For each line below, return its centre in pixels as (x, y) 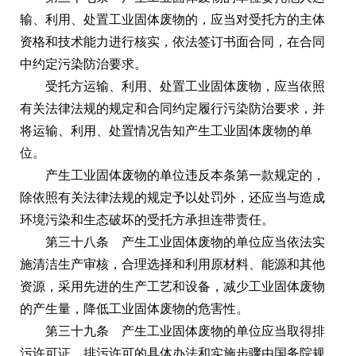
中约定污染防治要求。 (83, 64)
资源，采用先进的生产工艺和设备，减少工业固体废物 (172, 286)
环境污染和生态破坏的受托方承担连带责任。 (147, 219)
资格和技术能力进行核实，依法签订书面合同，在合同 (172, 41)
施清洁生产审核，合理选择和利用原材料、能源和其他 (172, 264)
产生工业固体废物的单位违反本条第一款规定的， (185, 175)
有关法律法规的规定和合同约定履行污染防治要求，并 (172, 108)
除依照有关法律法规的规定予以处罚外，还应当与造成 (172, 197)
